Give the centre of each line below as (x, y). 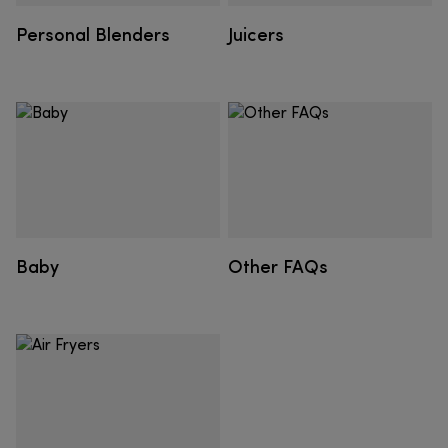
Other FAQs (278, 266)
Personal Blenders (93, 34)
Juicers (256, 34)
